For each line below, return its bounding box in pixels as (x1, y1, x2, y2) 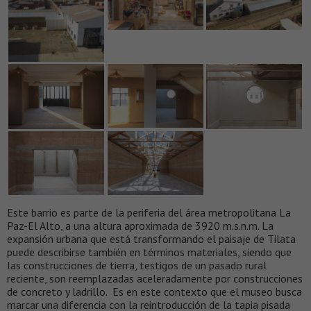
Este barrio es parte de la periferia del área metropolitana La (7, 205, 291, 220)
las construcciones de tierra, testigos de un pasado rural (7, 258, 267, 273)
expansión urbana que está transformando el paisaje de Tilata (7, 232, 296, 246)
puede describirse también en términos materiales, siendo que (7, 245, 292, 260)
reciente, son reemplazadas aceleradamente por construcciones (7, 271, 303, 286)
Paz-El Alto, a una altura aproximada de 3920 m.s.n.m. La (7, 219, 274, 233)
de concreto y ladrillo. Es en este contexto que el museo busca (7, 285, 302, 299)
